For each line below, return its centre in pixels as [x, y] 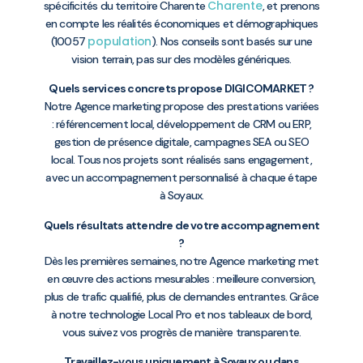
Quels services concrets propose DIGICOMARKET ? [181, 89]
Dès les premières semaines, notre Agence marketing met [181, 261]
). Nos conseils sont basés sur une [232, 41]
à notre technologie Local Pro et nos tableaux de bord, [181, 314]
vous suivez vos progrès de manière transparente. [181, 332]
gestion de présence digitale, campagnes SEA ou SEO [181, 142]
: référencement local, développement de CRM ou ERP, [181, 124]
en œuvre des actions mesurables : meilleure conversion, [181, 278]
